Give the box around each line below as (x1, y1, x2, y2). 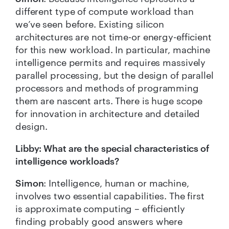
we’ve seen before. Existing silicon (15, 18, 165, 30)
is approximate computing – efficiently (15, 202, 185, 214)
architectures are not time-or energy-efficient (15, 31, 212, 42)
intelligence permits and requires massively (15, 56, 206, 68)
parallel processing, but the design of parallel (15, 69, 214, 81)
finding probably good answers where (15, 215, 183, 227)
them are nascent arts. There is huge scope (15, 95, 203, 106)
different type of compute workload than (15, 5, 194, 17)
